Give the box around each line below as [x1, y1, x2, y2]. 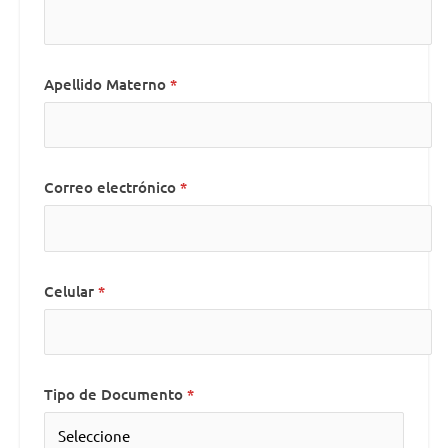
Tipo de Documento [44, 384, 183, 404]
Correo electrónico [44, 177, 176, 198]
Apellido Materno [44, 73, 166, 94]
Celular [44, 280, 94, 301]
